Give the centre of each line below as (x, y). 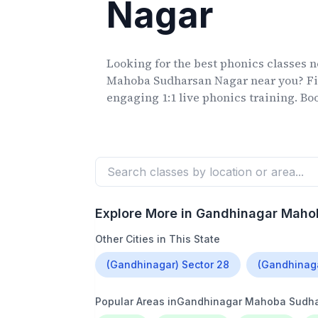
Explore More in (146, 213)
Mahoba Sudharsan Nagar (177, 80)
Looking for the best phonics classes (207, 63)
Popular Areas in (136, 301)
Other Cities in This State (158, 239)
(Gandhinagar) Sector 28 (168, 264)
